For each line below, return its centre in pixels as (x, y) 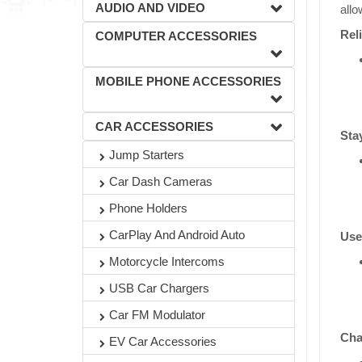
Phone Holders (148, 208)
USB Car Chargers (159, 288)
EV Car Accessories (163, 341)
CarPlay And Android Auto (177, 235)
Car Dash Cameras (161, 181)
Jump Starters (147, 155)
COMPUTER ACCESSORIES (176, 36)
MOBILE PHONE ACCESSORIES (188, 81)
